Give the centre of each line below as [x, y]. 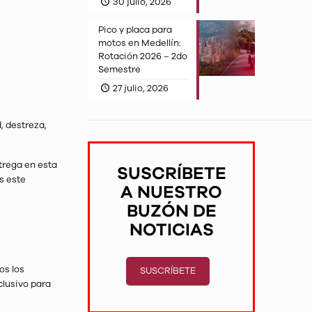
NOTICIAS [171, 230]
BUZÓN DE [171, 211]
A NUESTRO [172, 193]
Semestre [120, 70]
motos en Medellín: [140, 43]
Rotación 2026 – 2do [143, 56]
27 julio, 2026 [140, 88]
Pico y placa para [135, 30]
